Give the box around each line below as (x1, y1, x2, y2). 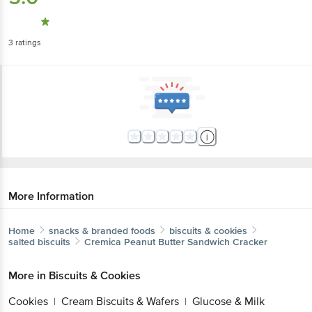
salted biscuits (8, 235, 70, 248)
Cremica (84, 235, 121, 248)
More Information (8, 189, 94, 203)
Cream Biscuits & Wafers (61, 294, 179, 309)
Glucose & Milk (192, 294, 265, 309)
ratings (13, 37, 41, 48)
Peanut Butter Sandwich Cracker (124, 235, 267, 248)
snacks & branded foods (49, 224, 155, 237)
